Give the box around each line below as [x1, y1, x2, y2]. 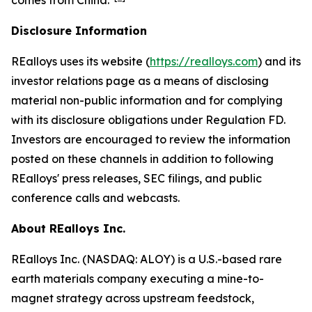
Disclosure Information [11, 24, 147, 38]
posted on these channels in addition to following [11, 152, 274, 166]
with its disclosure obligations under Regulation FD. [11, 113, 286, 127]
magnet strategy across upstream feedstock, [11, 291, 254, 305]
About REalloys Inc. [11, 221, 125, 235]
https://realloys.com [150, 54, 258, 68]
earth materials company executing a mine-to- [11, 272, 264, 286]
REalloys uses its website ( [11, 54, 150, 68]
